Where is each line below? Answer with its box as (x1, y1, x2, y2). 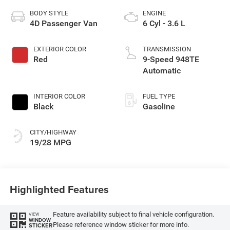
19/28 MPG (29, 137, 71, 147)
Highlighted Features (9, 182, 109, 197)
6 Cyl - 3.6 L (143, 18, 185, 28)
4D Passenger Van (29, 18, 98, 28)
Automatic (143, 65, 181, 75)
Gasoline (143, 101, 175, 111)
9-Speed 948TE (143, 54, 199, 64)
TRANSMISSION (143, 45, 191, 53)
